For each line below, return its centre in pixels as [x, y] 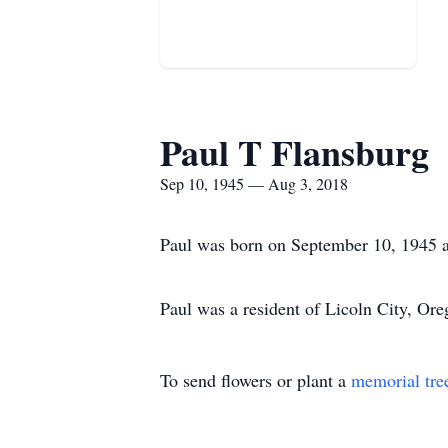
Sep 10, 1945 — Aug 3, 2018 [254, 183]
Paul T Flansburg [294, 152]
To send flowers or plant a [255, 380]
